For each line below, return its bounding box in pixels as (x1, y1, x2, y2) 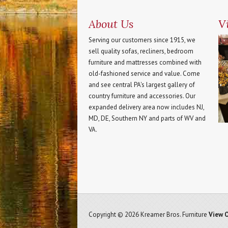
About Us (89, 17, 133, 31)
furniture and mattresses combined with (89, 58, 202, 67)
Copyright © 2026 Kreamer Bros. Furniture (89, 210, 209, 219)
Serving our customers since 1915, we (89, 36, 195, 44)
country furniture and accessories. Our (89, 92, 195, 100)
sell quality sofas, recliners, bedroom (89, 47, 193, 55)
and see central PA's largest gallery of (89, 80, 195, 89)
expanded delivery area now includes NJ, (89, 103, 204, 111)
